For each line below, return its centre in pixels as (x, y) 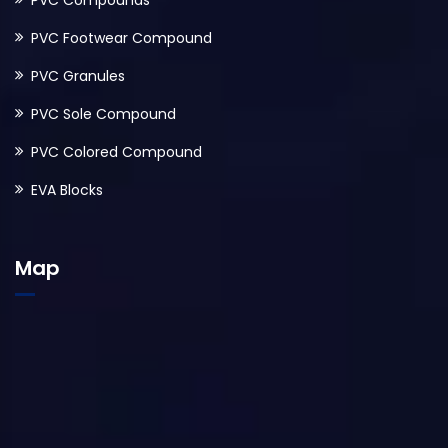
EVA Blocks (67, 190)
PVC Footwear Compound (121, 38)
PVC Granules (78, 76)
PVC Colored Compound (116, 152)
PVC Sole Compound (103, 114)
